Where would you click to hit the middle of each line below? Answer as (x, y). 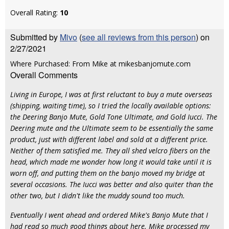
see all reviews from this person (139, 37)
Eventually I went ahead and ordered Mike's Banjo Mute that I (109, 215)
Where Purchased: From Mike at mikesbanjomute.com (100, 64)
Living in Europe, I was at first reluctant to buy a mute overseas (111, 94)
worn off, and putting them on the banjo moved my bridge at (108, 173)
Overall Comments (44, 75)
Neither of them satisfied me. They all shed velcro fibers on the (110, 151)
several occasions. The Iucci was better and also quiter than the (112, 184)
